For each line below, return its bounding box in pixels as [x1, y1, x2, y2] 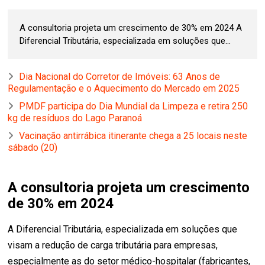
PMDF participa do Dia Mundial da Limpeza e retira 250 [19, 100, 248, 112]
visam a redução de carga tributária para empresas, [8, 239, 218, 251]
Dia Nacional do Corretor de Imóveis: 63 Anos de [19, 70, 221, 82]
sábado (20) [8, 141, 58, 153]
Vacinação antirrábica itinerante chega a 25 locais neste [19, 130, 248, 141]
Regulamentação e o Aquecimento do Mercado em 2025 [8, 82, 240, 94]
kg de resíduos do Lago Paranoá [8, 112, 143, 124]
